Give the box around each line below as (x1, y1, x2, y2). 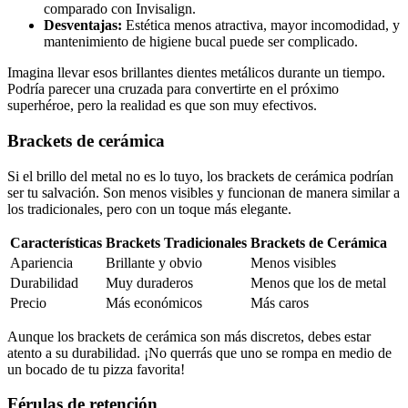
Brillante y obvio (106, 254, 202, 270)
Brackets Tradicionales (106, 234, 247, 250)
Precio (10, 294, 46, 311)
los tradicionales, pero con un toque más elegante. (7, 200, 291, 217)
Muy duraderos (106, 274, 193, 291)
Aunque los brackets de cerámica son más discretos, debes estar (7, 328, 371, 344)
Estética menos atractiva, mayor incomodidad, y (122, 17, 400, 34)
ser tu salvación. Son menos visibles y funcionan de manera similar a (7, 184, 400, 200)
